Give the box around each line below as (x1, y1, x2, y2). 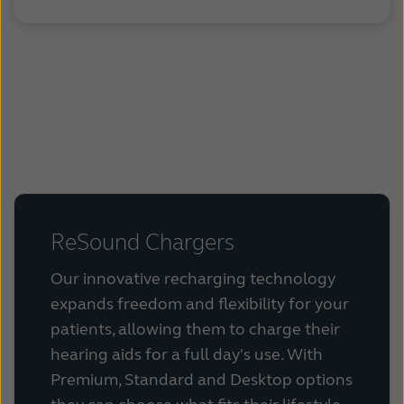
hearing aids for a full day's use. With (50, 344, 323, 365)
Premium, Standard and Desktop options (50, 370, 353, 390)
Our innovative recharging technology (50, 269, 335, 289)
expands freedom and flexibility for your (50, 294, 349, 315)
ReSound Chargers (50, 228, 234, 256)
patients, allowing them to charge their (50, 319, 340, 340)
